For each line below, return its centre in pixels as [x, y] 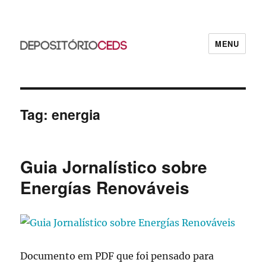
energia [76, 114]
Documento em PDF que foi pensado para [117, 256]
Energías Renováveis [105, 187]
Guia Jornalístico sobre [114, 167]
